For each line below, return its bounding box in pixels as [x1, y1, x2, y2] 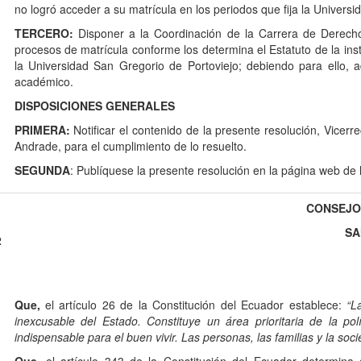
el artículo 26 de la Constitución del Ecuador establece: [39, 297, 347, 313]
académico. [14, 73, 77, 90]
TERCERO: [14, 25, 73, 42]
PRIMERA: [14, 122, 70, 139]
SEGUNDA [14, 162, 70, 179]
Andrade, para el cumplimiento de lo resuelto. [14, 138, 247, 155]
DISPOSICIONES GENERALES [14, 98, 175, 114]
